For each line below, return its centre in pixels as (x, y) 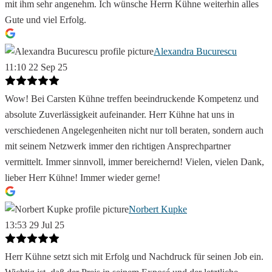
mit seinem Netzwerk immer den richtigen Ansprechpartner (118, 146)
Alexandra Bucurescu (195, 52)
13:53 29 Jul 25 (35, 225)
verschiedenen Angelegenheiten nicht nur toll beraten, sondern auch (134, 131)
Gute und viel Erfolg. (46, 20)
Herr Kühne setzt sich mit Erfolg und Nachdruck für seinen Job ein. (134, 257)
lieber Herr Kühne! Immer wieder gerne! (83, 178)
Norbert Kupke (158, 209)
